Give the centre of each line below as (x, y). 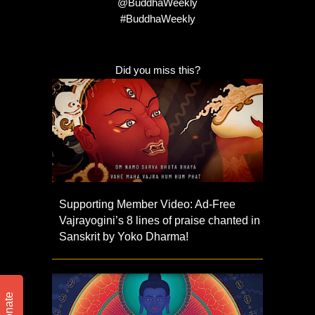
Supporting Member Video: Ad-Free (147, 205)
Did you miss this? (157, 70)
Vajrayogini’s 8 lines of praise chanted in (160, 221)
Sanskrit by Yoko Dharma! (124, 237)
